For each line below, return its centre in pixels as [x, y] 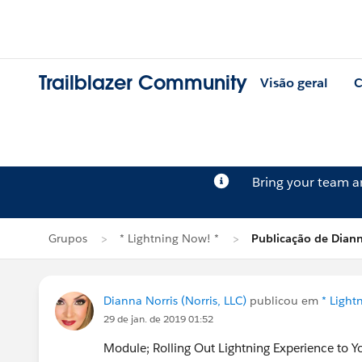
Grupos [68, 238]
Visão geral [294, 83]
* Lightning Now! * [169, 238]
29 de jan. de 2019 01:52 [158, 319]
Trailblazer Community [143, 83]
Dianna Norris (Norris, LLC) [175, 301]
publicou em [284, 301]
